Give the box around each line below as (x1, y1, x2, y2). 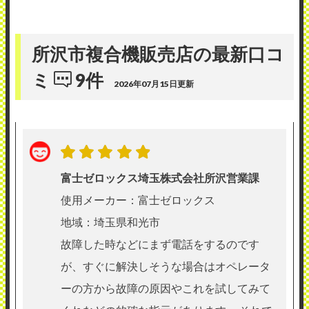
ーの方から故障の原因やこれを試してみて (61, 281, 270, 295)
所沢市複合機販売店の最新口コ (32, 43, 284, 64)
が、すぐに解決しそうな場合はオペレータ (61, 259, 270, 272)
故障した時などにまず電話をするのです (61, 237, 259, 250)
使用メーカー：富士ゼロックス (61, 192, 215, 206)
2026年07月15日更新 (114, 78, 194, 89)
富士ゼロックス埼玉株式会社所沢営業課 (61, 170, 259, 184)
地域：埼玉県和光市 (61, 215, 160, 228)
